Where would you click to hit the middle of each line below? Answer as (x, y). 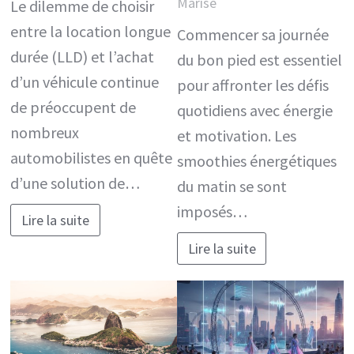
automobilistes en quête (92, 158)
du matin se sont (232, 186)
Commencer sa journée (253, 35)
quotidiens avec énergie (255, 111)
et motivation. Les (237, 136)
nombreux (45, 133)
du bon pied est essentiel (260, 60)
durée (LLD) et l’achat (83, 57)
